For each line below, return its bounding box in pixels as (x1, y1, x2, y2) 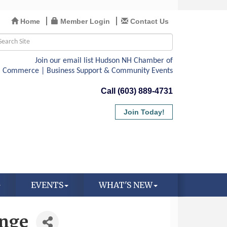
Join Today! (123, 108, 165, 116)
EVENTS (30, 180, 63, 191)
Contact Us (130, 17, 169, 25)
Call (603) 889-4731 (100, 87, 173, 95)
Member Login (60, 17, 110, 25)
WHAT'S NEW (98, 180, 153, 191)
